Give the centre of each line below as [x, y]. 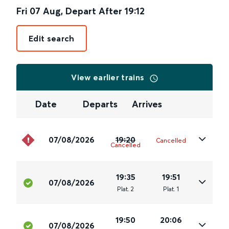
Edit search [52, 38]
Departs [100, 104]
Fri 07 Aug [39, 11]
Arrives [147, 104]
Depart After [94, 11]
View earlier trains [109, 77]
